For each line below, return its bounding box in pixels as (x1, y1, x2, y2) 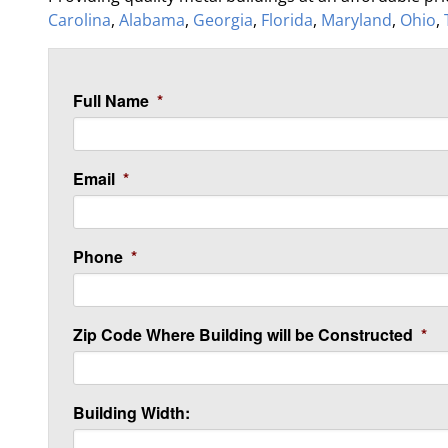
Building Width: (73, 401, 190, 424)
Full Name (73, 89, 149, 112)
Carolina (48, 9, 111, 31)
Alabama (119, 9, 185, 31)
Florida (261, 9, 313, 31)
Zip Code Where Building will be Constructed (73, 323, 413, 346)
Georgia (193, 9, 253, 31)
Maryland (321, 9, 392, 31)
